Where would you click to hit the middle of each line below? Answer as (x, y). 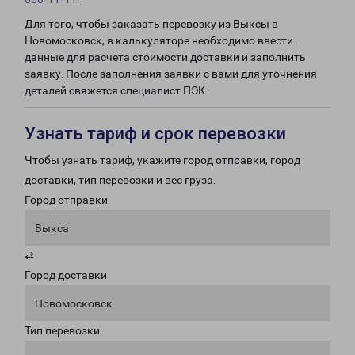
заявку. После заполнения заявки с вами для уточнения (171, 74)
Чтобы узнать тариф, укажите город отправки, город (162, 160)
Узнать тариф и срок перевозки (155, 134)
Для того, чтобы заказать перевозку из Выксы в (151, 24)
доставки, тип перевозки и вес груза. (120, 180)
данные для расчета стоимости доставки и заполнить (165, 57)
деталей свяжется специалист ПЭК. (116, 90)
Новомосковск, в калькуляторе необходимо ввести (159, 40)
